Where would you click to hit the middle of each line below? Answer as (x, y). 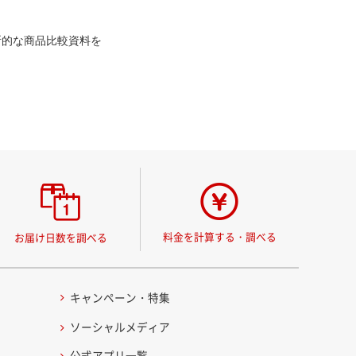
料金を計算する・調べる (219, 237)
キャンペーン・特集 (120, 297)
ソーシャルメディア (120, 327)
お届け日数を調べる (60, 238)
